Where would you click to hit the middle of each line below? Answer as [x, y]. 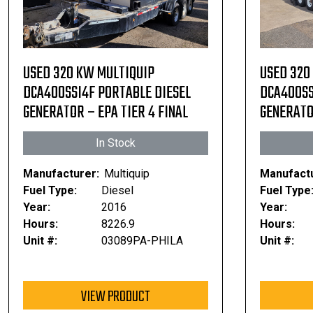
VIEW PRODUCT [116, 297]
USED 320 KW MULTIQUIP [89, 74]
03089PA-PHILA [142, 241]
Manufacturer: [61, 174]
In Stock [115, 143]
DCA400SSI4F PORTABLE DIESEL [107, 93]
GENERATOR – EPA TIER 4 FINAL [105, 113]
